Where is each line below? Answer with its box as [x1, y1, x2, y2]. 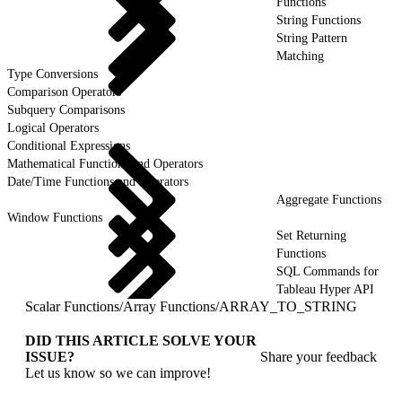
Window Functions [7, 210, 102, 224]
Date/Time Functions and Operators [7, 174, 188, 188]
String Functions [276, 13, 361, 27]
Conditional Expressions [7, 138, 130, 153]
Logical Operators [7, 120, 99, 135]
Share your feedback [260, 348, 377, 364]
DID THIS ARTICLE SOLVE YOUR [25, 332, 257, 348]
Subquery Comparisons [7, 102, 125, 117]
